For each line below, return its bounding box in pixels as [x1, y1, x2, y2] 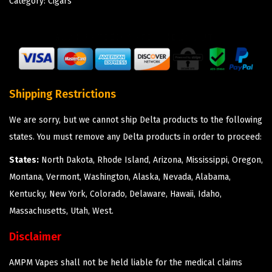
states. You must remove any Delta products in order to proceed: [9, 132, 262, 143]
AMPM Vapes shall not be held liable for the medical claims [9, 257, 242, 268]
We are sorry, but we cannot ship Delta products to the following [9, 115, 262, 126]
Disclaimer [9, 230, 61, 244]
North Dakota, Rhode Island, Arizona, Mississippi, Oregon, [39, 155, 263, 166]
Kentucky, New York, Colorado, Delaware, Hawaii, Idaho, [9, 189, 222, 200]
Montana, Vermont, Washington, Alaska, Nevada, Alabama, [9, 172, 231, 183]
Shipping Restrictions [9, 87, 116, 101]
